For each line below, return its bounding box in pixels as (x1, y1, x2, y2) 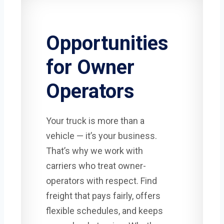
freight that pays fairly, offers (46, 190, 160, 201)
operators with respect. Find (46, 175, 157, 186)
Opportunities (46, 31, 168, 55)
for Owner (46, 55, 134, 79)
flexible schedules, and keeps (46, 205, 163, 216)
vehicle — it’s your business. (46, 130, 157, 141)
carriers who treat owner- (46, 160, 146, 171)
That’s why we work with (46, 145, 143, 156)
